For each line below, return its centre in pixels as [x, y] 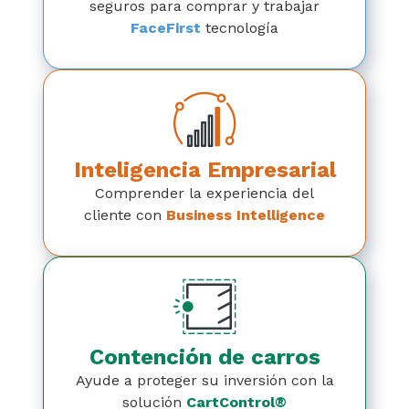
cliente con [125, 215]
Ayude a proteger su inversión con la [204, 380]
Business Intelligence [246, 215]
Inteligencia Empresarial [204, 170]
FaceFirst [166, 28]
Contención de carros [204, 357]
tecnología [240, 28]
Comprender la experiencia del [204, 193]
